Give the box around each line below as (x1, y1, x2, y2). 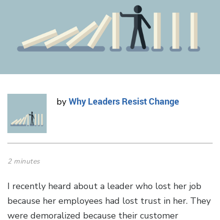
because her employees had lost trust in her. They (7, 195, 211, 207)
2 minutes (7, 157, 40, 166)
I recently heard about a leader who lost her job (7, 180, 201, 192)
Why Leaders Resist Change (69, 95, 179, 108)
